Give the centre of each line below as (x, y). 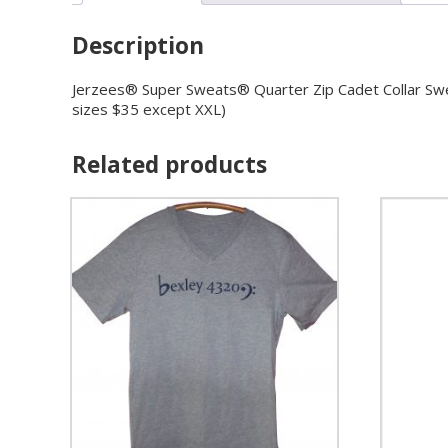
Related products (169, 165)
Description (138, 45)
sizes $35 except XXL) (149, 109)
